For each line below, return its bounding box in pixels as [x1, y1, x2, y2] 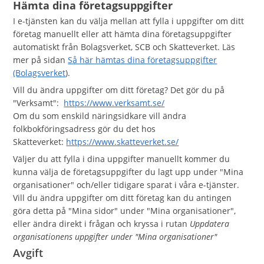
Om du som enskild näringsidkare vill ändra [13, 110, 187, 121]
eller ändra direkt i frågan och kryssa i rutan [13, 218, 190, 229]
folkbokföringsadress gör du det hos [13, 123, 156, 134]
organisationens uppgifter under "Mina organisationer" [13, 231, 217, 242]
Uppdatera [190, 218, 230, 229]
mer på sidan [13, 54, 68, 65]
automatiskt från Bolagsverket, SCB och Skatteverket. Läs [13, 41, 236, 52]
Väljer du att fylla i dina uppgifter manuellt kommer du [13, 153, 230, 164]
